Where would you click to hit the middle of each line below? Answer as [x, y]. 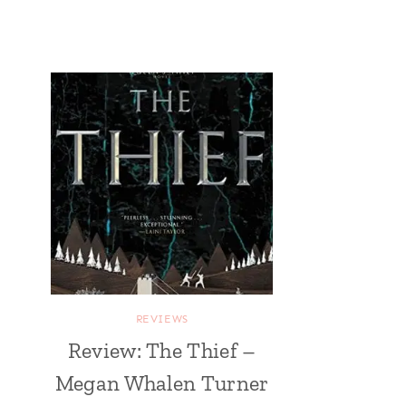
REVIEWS [162, 319]
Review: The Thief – [162, 351]
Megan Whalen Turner [162, 383]
